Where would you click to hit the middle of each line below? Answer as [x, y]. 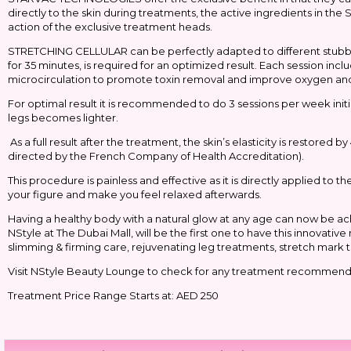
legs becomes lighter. [63, 118]
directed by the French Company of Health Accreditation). [156, 156]
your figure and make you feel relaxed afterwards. [135, 194]
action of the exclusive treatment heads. [110, 27]
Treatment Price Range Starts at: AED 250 [114, 295]
